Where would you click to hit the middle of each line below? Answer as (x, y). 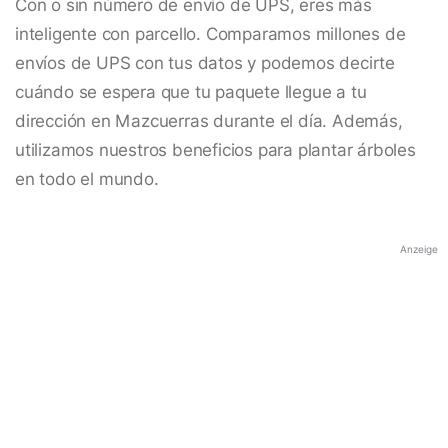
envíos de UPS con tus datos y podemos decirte (205, 63)
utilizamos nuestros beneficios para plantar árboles (215, 150)
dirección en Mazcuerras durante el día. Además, (209, 121)
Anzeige (419, 249)
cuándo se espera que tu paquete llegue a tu (191, 92)
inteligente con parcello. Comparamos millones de (210, 34)
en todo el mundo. (87, 179)
